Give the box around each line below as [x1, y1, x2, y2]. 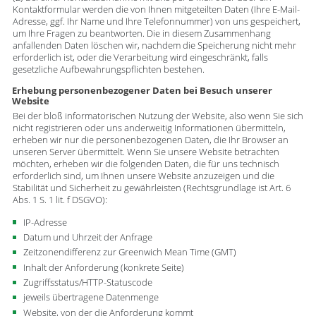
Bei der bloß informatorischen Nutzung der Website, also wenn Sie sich [12, 110, 303, 123]
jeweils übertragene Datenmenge [23, 291, 159, 304]
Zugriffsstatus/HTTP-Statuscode [23, 276, 153, 289]
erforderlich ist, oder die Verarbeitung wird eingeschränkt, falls [12, 51, 268, 63]
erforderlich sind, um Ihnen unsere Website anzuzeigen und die [12, 170, 274, 183]
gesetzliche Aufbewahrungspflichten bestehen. [12, 63, 205, 75]
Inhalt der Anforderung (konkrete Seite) [23, 261, 185, 274]
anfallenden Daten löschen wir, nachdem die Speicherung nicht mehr [12, 39, 296, 51]
